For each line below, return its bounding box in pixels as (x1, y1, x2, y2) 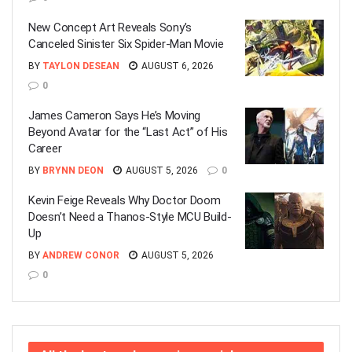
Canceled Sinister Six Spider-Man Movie (28, 37, 224, 51)
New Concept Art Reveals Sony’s (28, 20, 192, 35)
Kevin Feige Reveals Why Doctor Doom (28, 193, 221, 207)
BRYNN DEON (42, 165, 104, 176)
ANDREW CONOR (42, 250, 119, 261)
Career (28, 141, 62, 156)
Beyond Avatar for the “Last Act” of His (28, 125, 228, 139)
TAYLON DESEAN (42, 60, 119, 71)
